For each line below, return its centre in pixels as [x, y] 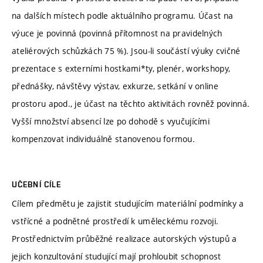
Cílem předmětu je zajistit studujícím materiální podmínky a [128, 203]
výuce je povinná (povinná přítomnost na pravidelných [117, 33]
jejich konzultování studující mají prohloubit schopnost [117, 256]
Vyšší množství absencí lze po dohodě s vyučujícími [111, 121]
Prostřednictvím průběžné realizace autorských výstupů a [124, 238]
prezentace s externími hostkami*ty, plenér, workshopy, [121, 68]
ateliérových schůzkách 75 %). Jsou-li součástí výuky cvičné [126, 50]
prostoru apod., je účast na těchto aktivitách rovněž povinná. [131, 103]
